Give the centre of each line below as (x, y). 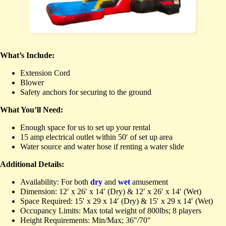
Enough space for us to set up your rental (85, 127)
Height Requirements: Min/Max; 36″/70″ (86, 220)
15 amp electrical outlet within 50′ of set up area (96, 137)
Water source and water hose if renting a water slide (102, 146)
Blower (32, 82)
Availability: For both (55, 182)
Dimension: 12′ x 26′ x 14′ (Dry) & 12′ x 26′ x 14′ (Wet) (111, 191)
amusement (149, 182)
